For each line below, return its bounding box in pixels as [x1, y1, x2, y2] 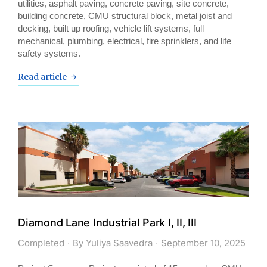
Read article [18, 71, 67, 82]
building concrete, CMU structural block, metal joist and [18, 10, 232, 21]
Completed [18, 237, 64, 249]
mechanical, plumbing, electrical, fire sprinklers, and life [18, 35, 231, 46]
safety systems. [18, 48, 80, 58]
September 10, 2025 [161, 237, 246, 249]
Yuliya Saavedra [86, 237, 153, 249]
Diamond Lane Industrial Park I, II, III [18, 216, 197, 229]
